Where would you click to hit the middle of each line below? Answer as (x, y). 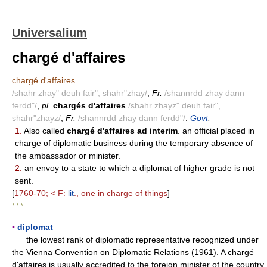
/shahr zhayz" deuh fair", (174, 105)
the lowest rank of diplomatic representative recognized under (135, 240)
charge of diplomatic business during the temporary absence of (134, 143)
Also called (44, 131)
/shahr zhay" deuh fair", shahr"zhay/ (80, 93)
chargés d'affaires (89, 105)
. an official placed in (216, 131)
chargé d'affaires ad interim (122, 131)
